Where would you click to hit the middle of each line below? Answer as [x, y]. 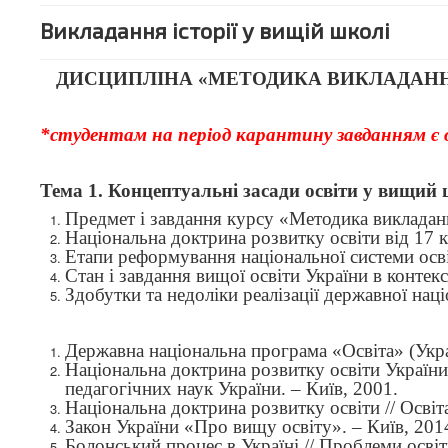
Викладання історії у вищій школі [215, 30]
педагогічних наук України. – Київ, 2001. [231, 388]
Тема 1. [74, 190]
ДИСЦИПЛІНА [126, 78]
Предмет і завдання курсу [172, 218]
